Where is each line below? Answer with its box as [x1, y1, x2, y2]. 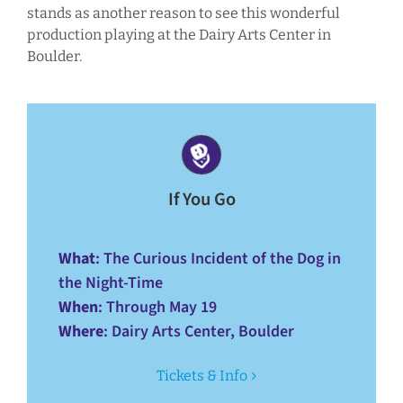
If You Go [167, 186, 236, 213]
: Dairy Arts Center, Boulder [103, 320, 294, 344]
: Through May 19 [97, 296, 217, 319]
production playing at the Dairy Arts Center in [26, 26, 331, 44]
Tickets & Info [156, 367, 247, 385]
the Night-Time [58, 272, 163, 295]
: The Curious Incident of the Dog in [94, 247, 341, 271]
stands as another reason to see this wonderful [26, 4, 340, 22]
